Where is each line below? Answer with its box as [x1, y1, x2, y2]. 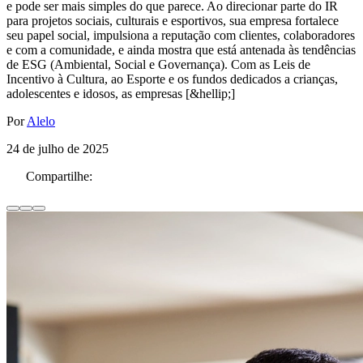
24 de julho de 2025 [6, 142, 109, 156]
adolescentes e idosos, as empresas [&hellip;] [6, 87, 235, 101]
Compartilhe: [26, 169, 92, 184]
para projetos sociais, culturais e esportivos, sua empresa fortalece [6, 14, 339, 28]
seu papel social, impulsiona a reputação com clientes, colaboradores [6, 28, 355, 43]
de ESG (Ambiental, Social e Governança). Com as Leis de [6, 58, 310, 72]
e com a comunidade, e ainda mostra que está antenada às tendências [6, 43, 356, 58]
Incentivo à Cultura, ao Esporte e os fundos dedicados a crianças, [6, 72, 338, 87]
